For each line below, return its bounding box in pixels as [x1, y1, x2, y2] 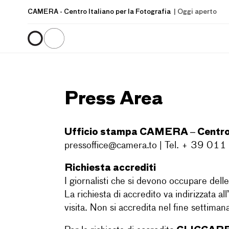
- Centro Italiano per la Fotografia [59, 8, 171, 15]
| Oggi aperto [172, 8, 217, 15]
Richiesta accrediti [64, 161, 156, 173]
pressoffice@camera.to [64, 141, 157, 150]
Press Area [64, 86, 163, 108]
